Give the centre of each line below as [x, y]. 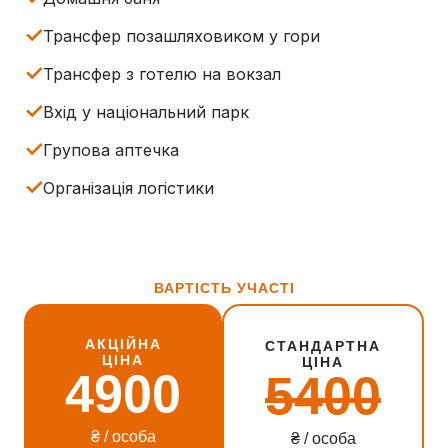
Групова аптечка [111, 149]
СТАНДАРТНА [323, 345]
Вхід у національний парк [146, 111]
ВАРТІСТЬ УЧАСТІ [224, 287]
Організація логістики [128, 187]
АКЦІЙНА [123, 343]
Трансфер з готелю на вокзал [162, 73]
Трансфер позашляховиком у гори [181, 35]
